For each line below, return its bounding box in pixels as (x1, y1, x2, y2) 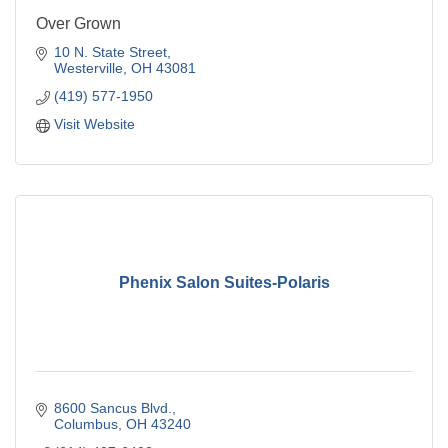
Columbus (53, 415, 118, 432)
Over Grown (36, 14, 121, 32)
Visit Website (53, 115, 135, 132)
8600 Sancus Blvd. (53, 399, 172, 416)
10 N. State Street (53, 43, 167, 60)
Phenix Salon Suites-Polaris (118, 274, 330, 292)
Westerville (53, 59, 123, 76)
